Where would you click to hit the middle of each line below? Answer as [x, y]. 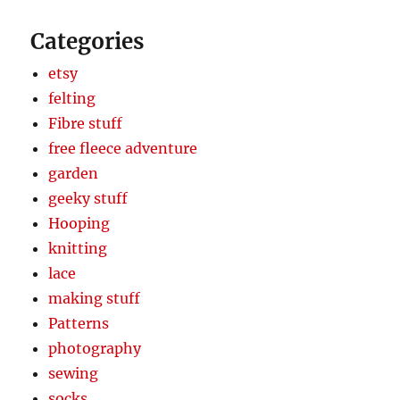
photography [95, 348]
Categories [87, 41]
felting [72, 98]
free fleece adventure [123, 148]
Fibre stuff [86, 123]
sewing [74, 373]
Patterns [79, 323]
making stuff [95, 298]
